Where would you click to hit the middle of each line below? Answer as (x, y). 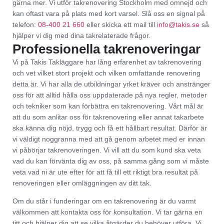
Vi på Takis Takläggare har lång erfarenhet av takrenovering (107, 62)
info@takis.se (178, 25)
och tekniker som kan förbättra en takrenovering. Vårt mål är (108, 106)
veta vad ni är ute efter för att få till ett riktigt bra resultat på (105, 172)
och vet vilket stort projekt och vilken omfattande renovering (106, 73)
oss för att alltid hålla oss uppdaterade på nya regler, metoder (110, 95)
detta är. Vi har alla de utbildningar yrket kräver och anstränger (111, 84)
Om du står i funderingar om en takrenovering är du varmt (104, 201)
